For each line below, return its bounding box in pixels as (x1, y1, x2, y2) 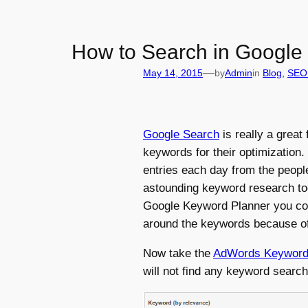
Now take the (143, 246, 213, 260)
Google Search (143, 127, 219, 141)
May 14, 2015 (143, 67, 203, 78)
